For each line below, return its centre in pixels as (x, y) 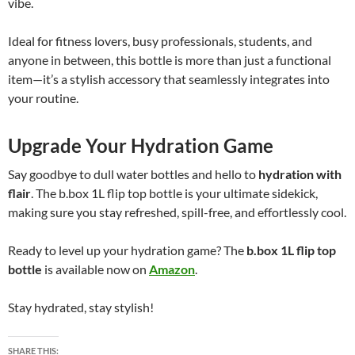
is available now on (95, 269)
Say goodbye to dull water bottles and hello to (133, 174)
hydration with (300, 174)
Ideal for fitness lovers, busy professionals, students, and (160, 41)
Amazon (172, 269)
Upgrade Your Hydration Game (141, 146)
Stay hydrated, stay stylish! (81, 307)
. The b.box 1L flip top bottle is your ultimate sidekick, (174, 193)
